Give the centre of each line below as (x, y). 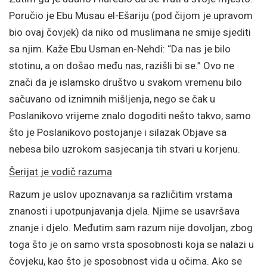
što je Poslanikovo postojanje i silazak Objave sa (118, 132)
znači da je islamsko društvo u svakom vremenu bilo (125, 82)
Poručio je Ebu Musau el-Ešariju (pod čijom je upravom (131, 15)
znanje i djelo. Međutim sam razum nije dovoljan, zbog (131, 228)
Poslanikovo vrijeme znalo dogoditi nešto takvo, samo (130, 116)
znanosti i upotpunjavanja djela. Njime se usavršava (124, 211)
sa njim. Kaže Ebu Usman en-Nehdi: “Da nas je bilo (120, 49)
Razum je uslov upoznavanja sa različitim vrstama (121, 194)
